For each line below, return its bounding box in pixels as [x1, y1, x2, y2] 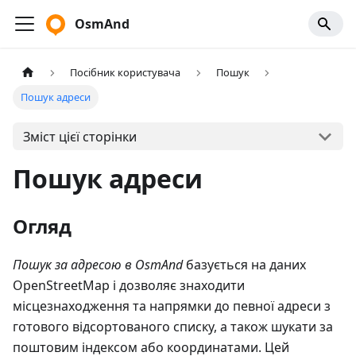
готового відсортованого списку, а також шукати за [13, 318, 333, 336]
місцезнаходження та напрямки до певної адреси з [13, 297, 331, 315]
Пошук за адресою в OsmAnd [13, 256, 183, 274]
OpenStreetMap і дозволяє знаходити [13, 277, 245, 295]
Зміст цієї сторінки [22, 127, 137, 145]
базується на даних [183, 256, 306, 274]
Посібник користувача [70, 65, 181, 80]
